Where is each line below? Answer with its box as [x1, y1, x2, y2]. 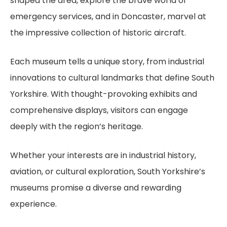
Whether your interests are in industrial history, [10, 149, 196, 161]
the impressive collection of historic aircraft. [10, 27, 186, 39]
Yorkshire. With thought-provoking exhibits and [10, 88, 197, 100]
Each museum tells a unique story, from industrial [10, 56, 204, 67]
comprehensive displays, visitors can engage [10, 104, 188, 116]
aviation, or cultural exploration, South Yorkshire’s [10, 166, 205, 177]
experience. [10, 198, 57, 210]
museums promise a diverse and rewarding [10, 182, 181, 194]
